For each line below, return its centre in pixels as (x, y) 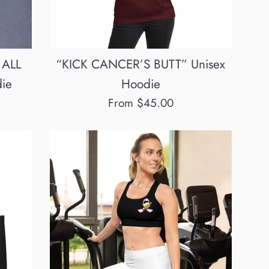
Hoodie (141, 84)
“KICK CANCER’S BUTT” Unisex (141, 64)
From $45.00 (141, 103)
